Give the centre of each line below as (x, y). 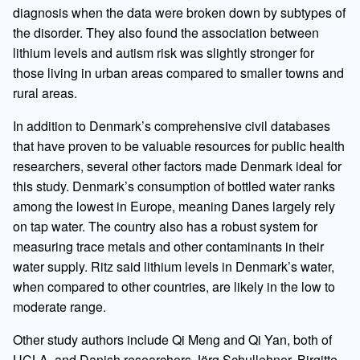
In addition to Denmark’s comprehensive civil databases (172, 125)
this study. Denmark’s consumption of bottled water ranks (174, 186)
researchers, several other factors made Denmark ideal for (177, 166)
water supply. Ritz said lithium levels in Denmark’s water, (174, 266)
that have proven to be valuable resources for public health (179, 145)
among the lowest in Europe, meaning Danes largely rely (174, 206)
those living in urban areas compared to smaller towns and (178, 72)
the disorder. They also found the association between (166, 32)
